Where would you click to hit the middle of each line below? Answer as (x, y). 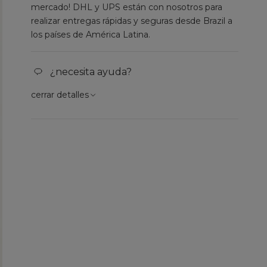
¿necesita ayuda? (91, 72)
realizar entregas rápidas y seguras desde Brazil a (132, 21)
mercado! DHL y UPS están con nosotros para (127, 7)
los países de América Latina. (91, 34)
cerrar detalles (60, 94)
